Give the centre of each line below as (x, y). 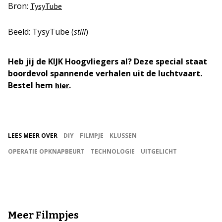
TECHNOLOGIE (113, 151)
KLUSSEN (123, 135)
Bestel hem (31, 85)
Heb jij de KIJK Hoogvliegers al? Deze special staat (108, 61)
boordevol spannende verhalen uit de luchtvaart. (105, 73)
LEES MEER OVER (33, 135)
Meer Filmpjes (43, 215)
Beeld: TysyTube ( (41, 31)
